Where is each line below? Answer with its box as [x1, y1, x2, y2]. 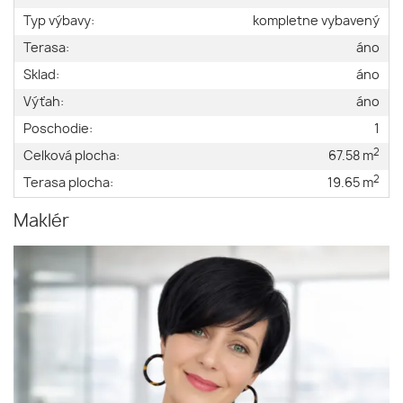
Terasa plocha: [23, 176, 113, 191]
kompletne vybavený [253, 14, 380, 29]
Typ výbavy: [23, 14, 94, 29]
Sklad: [23, 68, 59, 83]
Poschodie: [23, 122, 93, 137]
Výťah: [23, 95, 64, 110]
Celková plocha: [23, 149, 120, 164]
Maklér [13, 213, 69, 231]
